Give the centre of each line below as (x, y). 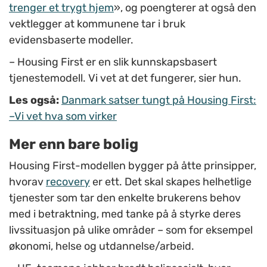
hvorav (27, 182)
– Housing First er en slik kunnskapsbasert (113, 62)
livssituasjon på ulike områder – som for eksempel (131, 230)
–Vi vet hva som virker (63, 117)
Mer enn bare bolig (74, 145)
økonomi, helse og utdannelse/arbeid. (102, 246)
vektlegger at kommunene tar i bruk (97, 24)
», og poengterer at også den (185, 8)
